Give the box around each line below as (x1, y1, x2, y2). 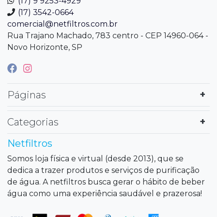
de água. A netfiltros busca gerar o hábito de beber (7, 177, 205, 186)
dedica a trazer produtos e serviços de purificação (7, 165, 200, 175)
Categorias (7, 116, 59, 128)
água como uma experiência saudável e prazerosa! (7, 188, 202, 198)
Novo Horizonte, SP (7, 42, 82, 52)
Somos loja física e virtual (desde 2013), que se (7, 154, 184, 163)
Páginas (7, 89, 46, 101)
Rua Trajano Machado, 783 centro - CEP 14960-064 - (7, 31, 208, 40)
